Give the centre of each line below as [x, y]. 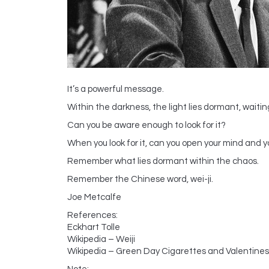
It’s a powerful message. [116, 89]
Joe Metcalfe [94, 197]
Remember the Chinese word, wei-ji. [140, 179]
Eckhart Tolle [94, 227]
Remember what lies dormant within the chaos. [163, 161]
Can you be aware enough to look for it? [147, 125]
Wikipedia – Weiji [101, 239]
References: [92, 215]
